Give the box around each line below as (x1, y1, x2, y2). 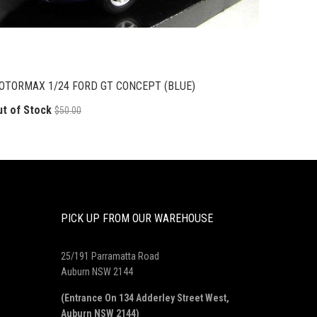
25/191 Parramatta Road (61, 250, 159, 262)
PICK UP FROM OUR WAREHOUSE (61, 211, 213, 225)
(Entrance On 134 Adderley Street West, (61, 292, 229, 304)
